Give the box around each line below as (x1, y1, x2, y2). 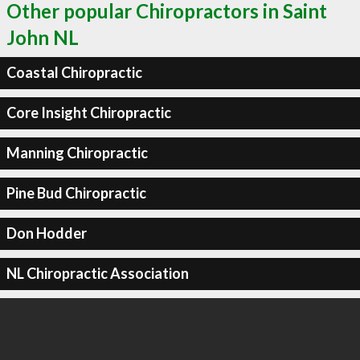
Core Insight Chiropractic (6, 104, 171, 121)
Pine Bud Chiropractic (6, 184, 146, 202)
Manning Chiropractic (6, 144, 148, 162)
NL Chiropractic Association (6, 264, 189, 282)
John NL (6, 25, 79, 49)
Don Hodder (6, 224, 87, 242)
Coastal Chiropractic (6, 63, 142, 81)
